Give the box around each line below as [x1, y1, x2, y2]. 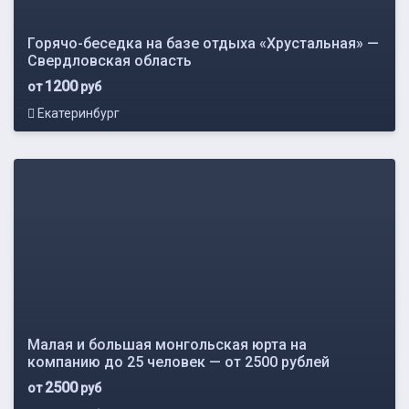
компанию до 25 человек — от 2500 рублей [27, 352, 330, 371]
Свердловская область [27, 51, 192, 69]
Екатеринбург [35, 105, 120, 121]
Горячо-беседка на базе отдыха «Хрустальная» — [27, 34, 379, 52]
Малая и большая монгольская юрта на [27, 335, 307, 353]
